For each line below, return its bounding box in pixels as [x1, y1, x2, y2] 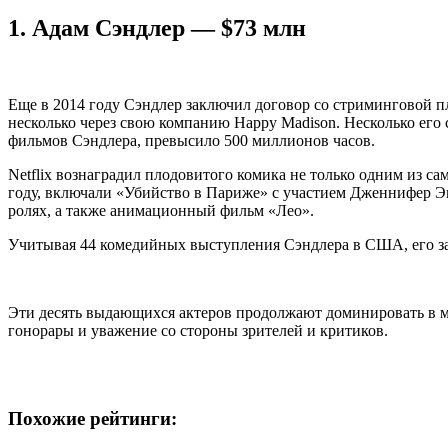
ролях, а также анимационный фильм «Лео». [8, 201, 314, 219]
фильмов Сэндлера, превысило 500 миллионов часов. [8, 131, 375, 149]
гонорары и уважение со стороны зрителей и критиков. [8, 321, 388, 339]
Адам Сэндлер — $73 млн [32, 15, 306, 42]
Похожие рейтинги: [8, 407, 177, 429]
